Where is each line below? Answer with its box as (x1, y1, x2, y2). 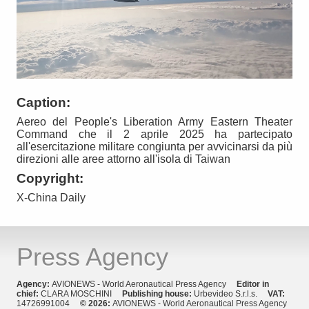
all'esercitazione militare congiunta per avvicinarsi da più (17, 141, 292, 153)
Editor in (237, 279, 269, 290)
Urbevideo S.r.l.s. (194, 289, 268, 299)
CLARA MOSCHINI (41, 289, 122, 299)
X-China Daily (17, 192, 86, 204)
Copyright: (17, 171, 83, 186)
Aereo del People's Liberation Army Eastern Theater (17, 116, 292, 128)
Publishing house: (122, 289, 194, 299)
